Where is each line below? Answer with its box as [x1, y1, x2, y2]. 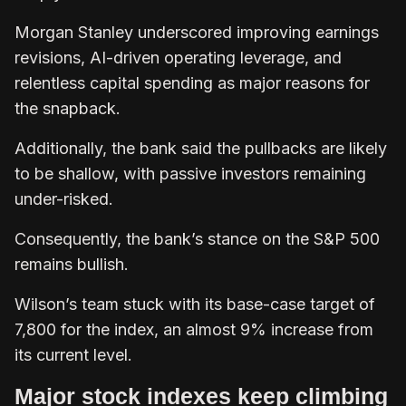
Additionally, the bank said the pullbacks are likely [14, 138, 387, 158]
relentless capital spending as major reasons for [14, 72, 370, 92]
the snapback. [14, 98, 125, 118]
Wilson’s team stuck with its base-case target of [14, 294, 375, 314]
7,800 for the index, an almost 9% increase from [14, 319, 373, 339]
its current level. [14, 344, 132, 364]
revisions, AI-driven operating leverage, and [14, 47, 342, 67]
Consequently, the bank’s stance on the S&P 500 [14, 228, 380, 248]
